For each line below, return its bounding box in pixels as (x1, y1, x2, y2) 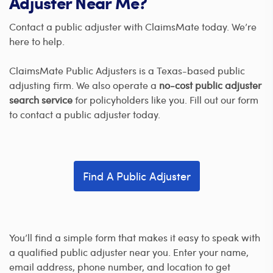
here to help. (9, 34, 65, 48)
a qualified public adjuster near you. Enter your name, (9, 245, 249, 258)
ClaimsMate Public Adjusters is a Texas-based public (9, 63, 245, 77)
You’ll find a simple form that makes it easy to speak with (9, 230, 260, 244)
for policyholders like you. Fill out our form (73, 93, 258, 106)
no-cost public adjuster (159, 78, 261, 91)
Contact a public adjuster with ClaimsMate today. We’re (9, 19, 257, 33)
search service (9, 93, 73, 106)
